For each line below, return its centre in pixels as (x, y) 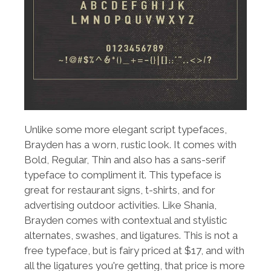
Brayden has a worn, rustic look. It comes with (130, 145)
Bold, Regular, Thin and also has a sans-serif (125, 160)
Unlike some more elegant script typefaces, (126, 130)
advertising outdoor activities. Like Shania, (120, 205)
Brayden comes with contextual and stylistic (126, 220)
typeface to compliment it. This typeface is (123, 175)
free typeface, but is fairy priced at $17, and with (134, 251)
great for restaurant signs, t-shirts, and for (120, 190)
